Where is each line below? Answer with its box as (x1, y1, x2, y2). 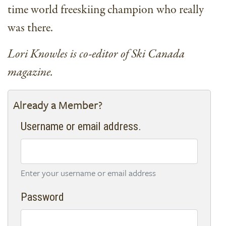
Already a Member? (13, 97, 102, 113)
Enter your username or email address (21, 166, 156, 180)
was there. (8, 20, 55, 37)
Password (21, 191, 64, 204)
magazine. (8, 64, 53, 81)
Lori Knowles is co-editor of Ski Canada (8, 46, 185, 63)
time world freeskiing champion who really (8, 2, 204, 19)
